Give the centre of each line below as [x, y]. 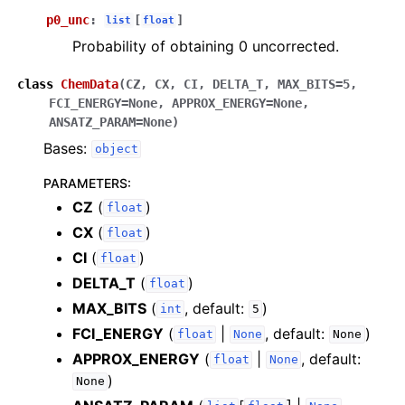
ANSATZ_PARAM [92, 122]
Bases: [67, 148]
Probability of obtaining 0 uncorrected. [206, 46]
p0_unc [68, 19]
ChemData [89, 84]
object [116, 149]
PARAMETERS [85, 183]
